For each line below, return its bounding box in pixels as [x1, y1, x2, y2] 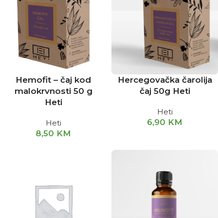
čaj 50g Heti [139, 86, 190, 96]
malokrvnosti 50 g [14, 86, 92, 96]
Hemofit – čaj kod [16, 75, 91, 85]
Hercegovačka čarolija [117, 75, 212, 85]
